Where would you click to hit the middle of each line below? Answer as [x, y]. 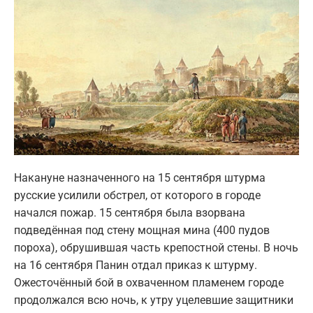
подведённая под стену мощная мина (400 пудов [142, 230]
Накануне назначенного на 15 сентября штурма [140, 177]
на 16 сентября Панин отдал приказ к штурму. [136, 265]
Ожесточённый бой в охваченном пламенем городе [149, 282]
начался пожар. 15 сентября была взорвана [130, 212]
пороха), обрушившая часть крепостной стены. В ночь [156, 247]
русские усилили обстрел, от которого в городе [137, 195]
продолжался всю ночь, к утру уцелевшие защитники [154, 300]
